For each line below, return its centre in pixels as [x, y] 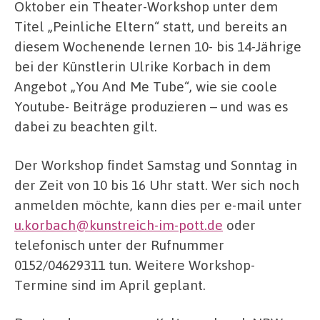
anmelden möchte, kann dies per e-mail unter [158, 204]
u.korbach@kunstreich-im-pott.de [119, 224]
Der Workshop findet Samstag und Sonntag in [156, 164]
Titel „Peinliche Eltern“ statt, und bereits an [151, 26]
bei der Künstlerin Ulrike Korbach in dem [142, 66]
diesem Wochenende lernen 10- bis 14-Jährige [158, 46]
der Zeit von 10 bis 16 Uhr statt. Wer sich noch [157, 184]
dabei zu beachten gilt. [86, 126]
